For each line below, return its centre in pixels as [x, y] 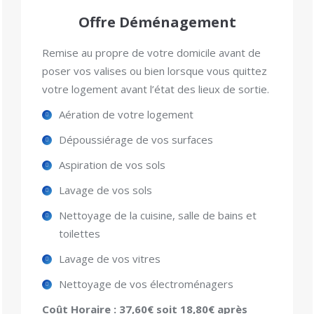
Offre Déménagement [157, 22]
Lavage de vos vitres [110, 258]
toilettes [80, 233]
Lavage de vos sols [105, 190]
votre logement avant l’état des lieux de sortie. [156, 89]
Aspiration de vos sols [112, 164]
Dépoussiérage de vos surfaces [136, 139]
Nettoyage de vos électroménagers [146, 284]
